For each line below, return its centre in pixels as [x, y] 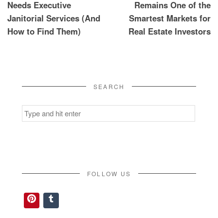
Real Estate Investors [170, 31]
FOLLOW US [109, 174]
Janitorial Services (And [54, 18]
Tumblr [83, 201]
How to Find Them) [44, 31]
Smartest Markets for [170, 18]
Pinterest [70, 201]
